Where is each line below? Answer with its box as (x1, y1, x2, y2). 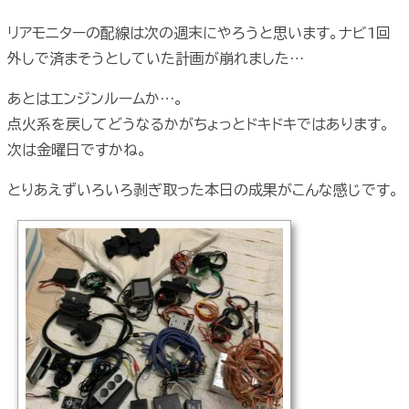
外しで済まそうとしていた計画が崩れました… (7, 51, 304, 66)
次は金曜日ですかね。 (7, 142, 147, 157)
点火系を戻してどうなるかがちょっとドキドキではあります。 (7, 117, 390, 131)
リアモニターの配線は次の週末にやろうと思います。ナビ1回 (7, 26, 391, 40)
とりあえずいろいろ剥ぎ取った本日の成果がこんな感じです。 (7, 183, 399, 197)
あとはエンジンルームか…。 (7, 91, 184, 106)
